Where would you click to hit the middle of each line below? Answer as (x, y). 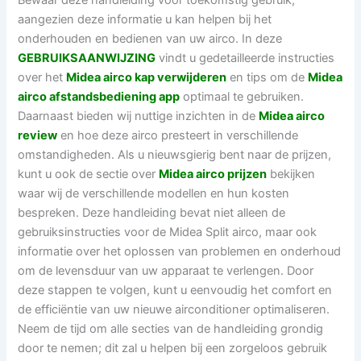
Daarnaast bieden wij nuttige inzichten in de (139, 116)
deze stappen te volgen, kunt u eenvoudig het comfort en (175, 290)
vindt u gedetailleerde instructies (245, 58)
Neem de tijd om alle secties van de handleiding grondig (171, 329)
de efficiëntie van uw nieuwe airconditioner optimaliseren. (174, 310)
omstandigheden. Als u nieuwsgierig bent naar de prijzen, (175, 155)
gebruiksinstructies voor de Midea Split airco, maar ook (168, 232)
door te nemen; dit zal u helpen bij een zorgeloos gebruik (173, 349)
